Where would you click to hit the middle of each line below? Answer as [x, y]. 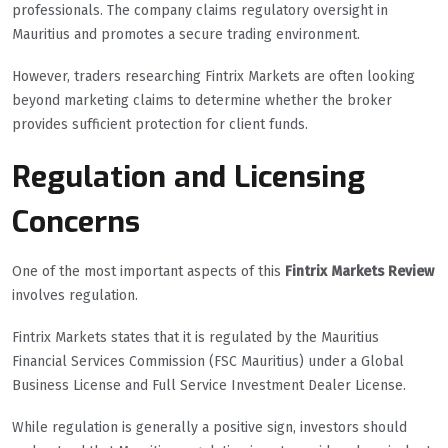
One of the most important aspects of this [148, 272]
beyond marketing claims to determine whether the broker [202, 101]
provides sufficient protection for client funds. [160, 125]
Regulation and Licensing [188, 177]
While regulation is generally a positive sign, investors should [209, 428]
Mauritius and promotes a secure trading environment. [186, 35]
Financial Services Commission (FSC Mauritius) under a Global [208, 362]
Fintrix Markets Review [359, 272]
